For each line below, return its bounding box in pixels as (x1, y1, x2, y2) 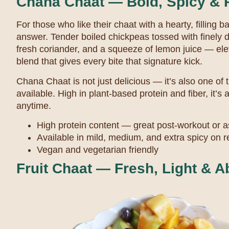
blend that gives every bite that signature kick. (16, 56, 202, 67)
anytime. (16, 100, 51, 111)
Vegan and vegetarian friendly (37, 144, 158, 155)
